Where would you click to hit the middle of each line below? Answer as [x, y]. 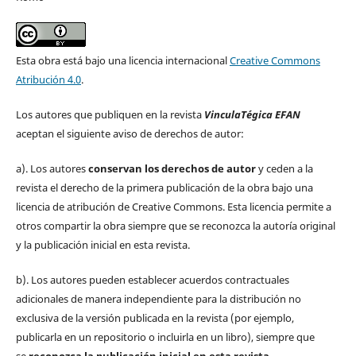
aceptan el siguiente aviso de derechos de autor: [130, 134]
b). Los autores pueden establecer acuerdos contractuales [152, 280]
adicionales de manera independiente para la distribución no [158, 299]
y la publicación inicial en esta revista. [103, 245]
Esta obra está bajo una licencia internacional [122, 61]
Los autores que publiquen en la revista [110, 115]
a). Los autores [52, 169]
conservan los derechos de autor [172, 169]
